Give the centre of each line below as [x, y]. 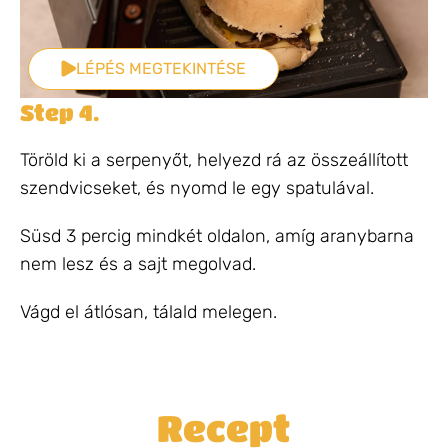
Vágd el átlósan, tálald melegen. [148, 311]
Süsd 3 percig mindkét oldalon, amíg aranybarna [217, 235]
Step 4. [59, 111]
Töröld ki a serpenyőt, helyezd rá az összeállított [214, 159]
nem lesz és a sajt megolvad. [138, 263]
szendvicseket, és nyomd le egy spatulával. [197, 187]
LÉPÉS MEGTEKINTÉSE [161, 68]
